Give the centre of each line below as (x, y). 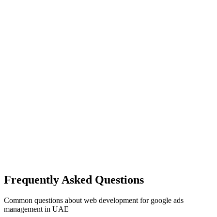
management (23, 209)
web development (111, 200)
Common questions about (44, 200)
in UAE (56, 209)
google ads (167, 200)
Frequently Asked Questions (74, 179)
